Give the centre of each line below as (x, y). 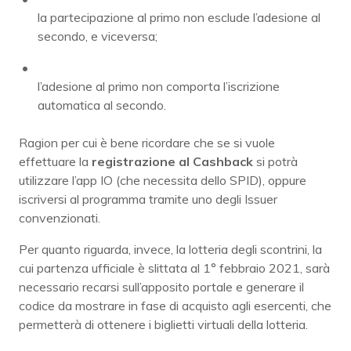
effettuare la (55, 161)
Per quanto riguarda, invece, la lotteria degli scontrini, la (170, 249)
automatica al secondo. (102, 105)
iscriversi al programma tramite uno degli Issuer (148, 199)
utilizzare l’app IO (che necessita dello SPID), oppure (163, 180)
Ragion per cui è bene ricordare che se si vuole (147, 142)
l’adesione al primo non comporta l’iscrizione (159, 86)
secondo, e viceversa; (98, 36)
